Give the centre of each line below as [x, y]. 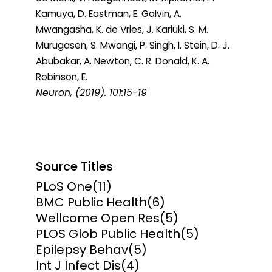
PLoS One [64, 187]
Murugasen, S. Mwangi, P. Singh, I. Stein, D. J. [133, 46]
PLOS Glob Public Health [108, 234]
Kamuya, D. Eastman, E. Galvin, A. [109, 14]
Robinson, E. [62, 77]
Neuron [53, 93]
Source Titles [74, 167]
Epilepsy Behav [82, 250]
